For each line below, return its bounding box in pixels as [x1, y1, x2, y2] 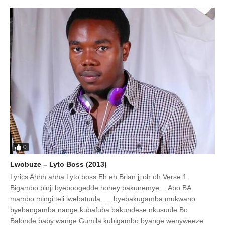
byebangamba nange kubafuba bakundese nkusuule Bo [10, 205, 188, 214]
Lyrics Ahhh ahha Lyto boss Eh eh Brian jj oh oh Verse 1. [10, 172, 189, 181]
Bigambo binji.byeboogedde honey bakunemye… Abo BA [10, 183, 191, 192]
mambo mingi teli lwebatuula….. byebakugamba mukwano [10, 194, 195, 203]
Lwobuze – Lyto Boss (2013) [10, 160, 107, 168]
